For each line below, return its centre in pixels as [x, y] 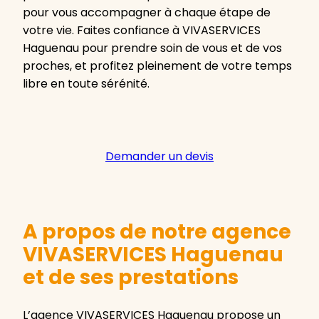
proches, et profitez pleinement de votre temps [157, 66]
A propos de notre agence [157, 232]
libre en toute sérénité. [86, 84]
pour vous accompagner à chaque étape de [147, 13]
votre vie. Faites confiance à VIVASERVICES [142, 31]
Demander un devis [159, 157]
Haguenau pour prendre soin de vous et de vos [152, 48]
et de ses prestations [131, 278]
